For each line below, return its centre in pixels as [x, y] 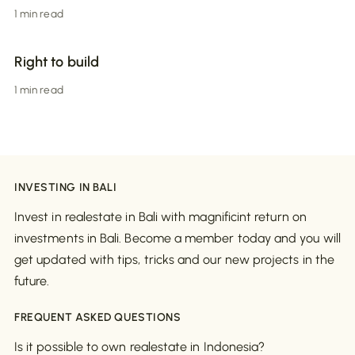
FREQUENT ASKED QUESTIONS [98, 318]
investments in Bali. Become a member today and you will [177, 239]
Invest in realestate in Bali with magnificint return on [160, 217]
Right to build [57, 62]
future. [32, 281]
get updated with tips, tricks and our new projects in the [174, 260]
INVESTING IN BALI [66, 188]
